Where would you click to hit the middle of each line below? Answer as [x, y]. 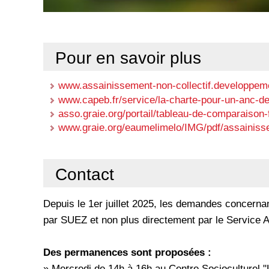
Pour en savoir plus [128, 57]
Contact [85, 174]
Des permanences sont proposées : [127, 252]
